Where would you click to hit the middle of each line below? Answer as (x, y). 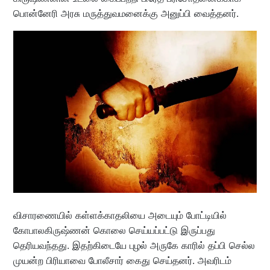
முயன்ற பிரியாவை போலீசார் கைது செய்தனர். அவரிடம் (122, 261)
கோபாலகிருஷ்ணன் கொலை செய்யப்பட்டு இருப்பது (114, 231)
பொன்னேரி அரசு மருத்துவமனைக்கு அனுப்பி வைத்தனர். (126, 13)
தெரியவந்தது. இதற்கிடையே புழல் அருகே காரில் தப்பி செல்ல (134, 246)
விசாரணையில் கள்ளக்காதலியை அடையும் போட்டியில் (120, 215)
